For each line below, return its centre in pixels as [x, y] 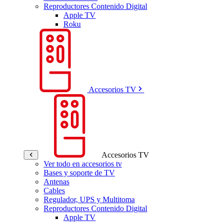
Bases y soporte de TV [79, 173]
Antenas [56, 182]
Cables [54, 191]
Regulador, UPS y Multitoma [89, 199]
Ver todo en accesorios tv [83, 164]
